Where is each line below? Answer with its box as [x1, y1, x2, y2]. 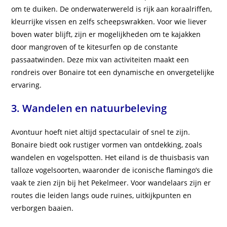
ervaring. [11, 80, 42, 90]
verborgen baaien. [11, 203, 74, 213]
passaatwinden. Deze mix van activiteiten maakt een [11, 55, 190, 65]
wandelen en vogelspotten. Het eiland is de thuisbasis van [11, 153, 210, 163]
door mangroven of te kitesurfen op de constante [11, 42, 178, 52]
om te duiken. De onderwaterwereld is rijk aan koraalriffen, [11, 4, 212, 14]
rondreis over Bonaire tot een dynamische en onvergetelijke [11, 67, 215, 78]
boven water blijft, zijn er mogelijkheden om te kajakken [11, 29, 201, 40]
